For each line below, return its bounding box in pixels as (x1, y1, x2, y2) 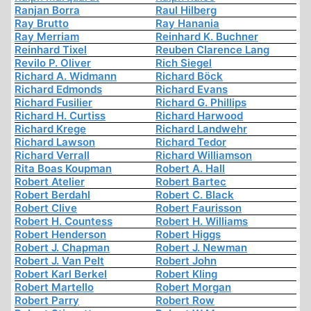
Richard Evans (155, 83, 228, 96)
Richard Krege (15, 122, 86, 136)
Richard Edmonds (15, 83, 102, 96)
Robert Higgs (155, 228, 221, 242)
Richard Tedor (155, 135, 226, 149)
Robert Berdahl (15, 188, 90, 202)
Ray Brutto (15, 17, 69, 31)
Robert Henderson (15, 228, 106, 242)
